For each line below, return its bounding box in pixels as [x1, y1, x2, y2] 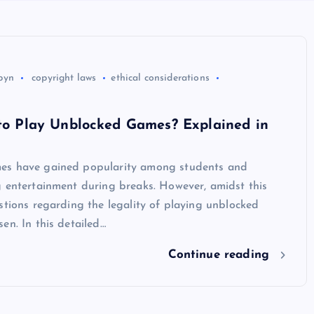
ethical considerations [111, 72, 210, 83]
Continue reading [168, 249, 274, 261]
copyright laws [32, 72, 97, 83]
